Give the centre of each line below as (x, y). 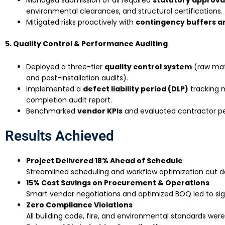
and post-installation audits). (77, 78)
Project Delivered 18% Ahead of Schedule (104, 161)
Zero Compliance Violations (79, 205)
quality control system (148, 67)
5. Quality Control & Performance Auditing (86, 43)
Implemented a (54, 89)
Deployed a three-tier (65, 67)
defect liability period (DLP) (136, 89)
